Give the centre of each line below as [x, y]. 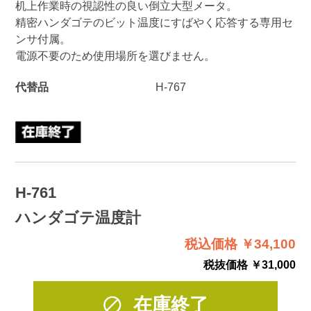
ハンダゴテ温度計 [78, 218]
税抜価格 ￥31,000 [250, 265]
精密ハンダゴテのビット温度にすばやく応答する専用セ [154, 22]
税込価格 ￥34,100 [241, 244]
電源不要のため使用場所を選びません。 [115, 55]
